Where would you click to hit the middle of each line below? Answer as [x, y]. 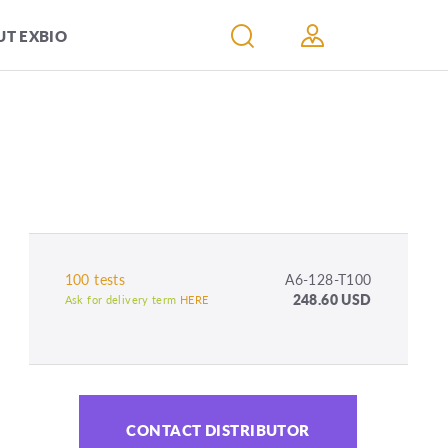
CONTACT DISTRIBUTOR [218, 430]
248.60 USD [332, 299]
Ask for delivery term [122, 300]
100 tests [95, 279]
